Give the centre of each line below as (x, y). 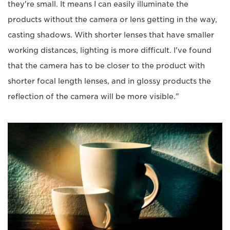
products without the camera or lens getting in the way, (112, 19)
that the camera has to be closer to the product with (106, 65)
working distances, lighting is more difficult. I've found (110, 50)
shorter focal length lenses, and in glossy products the (109, 81)
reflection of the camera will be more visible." (93, 96)
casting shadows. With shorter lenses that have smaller (111, 35)
